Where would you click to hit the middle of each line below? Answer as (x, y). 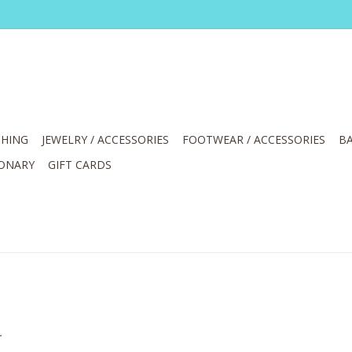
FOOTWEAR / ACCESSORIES (254, 139)
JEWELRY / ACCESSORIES (105, 139)
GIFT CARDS (80, 165)
